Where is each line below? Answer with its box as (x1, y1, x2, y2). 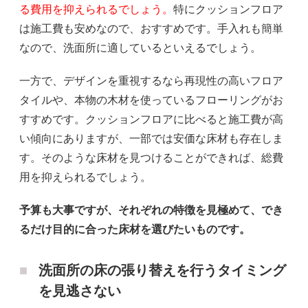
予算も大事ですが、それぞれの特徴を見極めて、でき (19, 204, 283, 217)
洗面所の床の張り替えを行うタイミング (38, 263, 286, 278)
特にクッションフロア (173, 3, 283, 16)
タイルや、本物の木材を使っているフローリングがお (19, 94, 283, 107)
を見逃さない (38, 283, 121, 299)
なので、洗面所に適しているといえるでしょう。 (19, 42, 261, 54)
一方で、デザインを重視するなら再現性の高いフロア (19, 75, 283, 87)
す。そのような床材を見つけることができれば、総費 (19, 152, 283, 164)
